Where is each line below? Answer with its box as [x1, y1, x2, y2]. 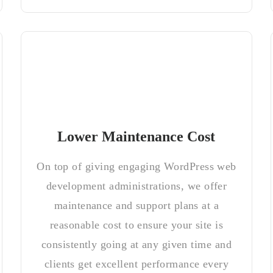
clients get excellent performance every [44, 258, 229, 270]
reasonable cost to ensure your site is [49, 219, 224, 231]
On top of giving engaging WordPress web [37, 160, 236, 172]
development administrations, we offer [46, 180, 227, 192]
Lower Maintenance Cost [57, 129, 216, 144]
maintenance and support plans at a [54, 199, 219, 211]
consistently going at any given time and [41, 238, 232, 250]
